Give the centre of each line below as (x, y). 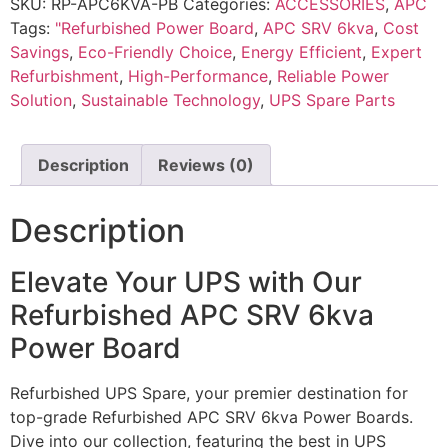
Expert (396, 51)
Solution (41, 99)
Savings (39, 51)
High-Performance (198, 75)
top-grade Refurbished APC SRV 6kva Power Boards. (211, 416)
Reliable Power (333, 75)
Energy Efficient (301, 51)
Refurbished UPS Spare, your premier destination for (209, 392)
